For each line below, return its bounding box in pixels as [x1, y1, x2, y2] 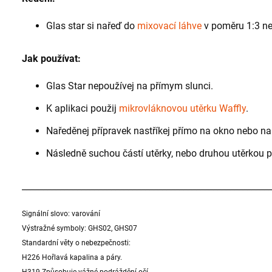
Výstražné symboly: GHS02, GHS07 [22, 224, 137, 233]
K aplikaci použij [46, 103, 117, 115]
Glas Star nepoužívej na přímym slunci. [46, 80, 213, 92]
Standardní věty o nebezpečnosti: [22, 239, 131, 248]
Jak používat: [22, 53, 81, 65]
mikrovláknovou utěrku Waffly [119, 103, 246, 115]
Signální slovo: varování [22, 209, 100, 219]
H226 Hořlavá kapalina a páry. [22, 253, 122, 262]
